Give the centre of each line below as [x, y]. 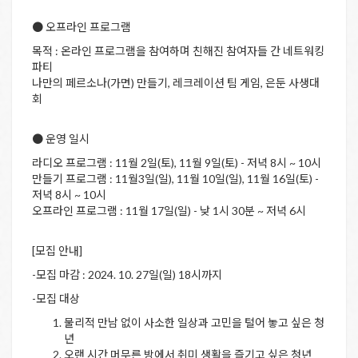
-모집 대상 [56, 299]
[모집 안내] [57, 251]
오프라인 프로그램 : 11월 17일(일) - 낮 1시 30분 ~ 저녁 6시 [169, 211]
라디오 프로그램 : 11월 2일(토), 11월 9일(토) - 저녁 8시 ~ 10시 [177, 163]
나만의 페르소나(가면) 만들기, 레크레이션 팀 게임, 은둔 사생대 [176, 83]
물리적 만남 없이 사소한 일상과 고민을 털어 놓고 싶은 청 [194, 323]
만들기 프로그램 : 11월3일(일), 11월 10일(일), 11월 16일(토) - [175, 179]
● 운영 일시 [61, 139]
